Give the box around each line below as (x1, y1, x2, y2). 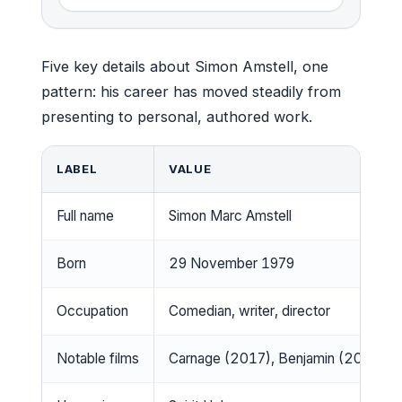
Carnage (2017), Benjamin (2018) (169, 350, 385, 368)
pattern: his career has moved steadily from (41, 83, 341, 101)
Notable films (57, 350, 139, 368)
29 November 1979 (169, 255, 294, 273)
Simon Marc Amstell (169, 207, 292, 225)
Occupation (57, 302, 128, 320)
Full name (57, 207, 114, 225)
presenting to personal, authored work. (41, 108, 312, 127)
